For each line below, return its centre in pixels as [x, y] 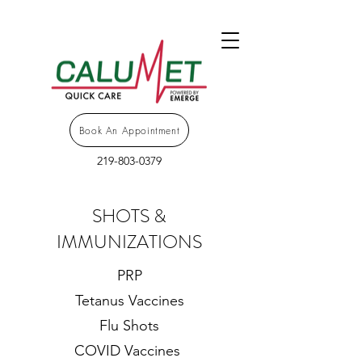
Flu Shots [129, 326]
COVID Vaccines [129, 351]
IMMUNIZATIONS [129, 242]
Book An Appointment [129, 130]
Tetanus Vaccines [129, 301]
